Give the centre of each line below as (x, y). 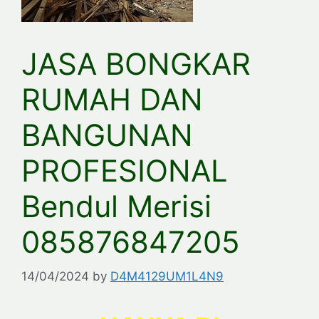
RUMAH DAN (112, 99)
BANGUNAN (107, 135)
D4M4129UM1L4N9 (167, 277)
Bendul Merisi (116, 206)
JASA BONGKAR (136, 63)
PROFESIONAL (125, 170)
